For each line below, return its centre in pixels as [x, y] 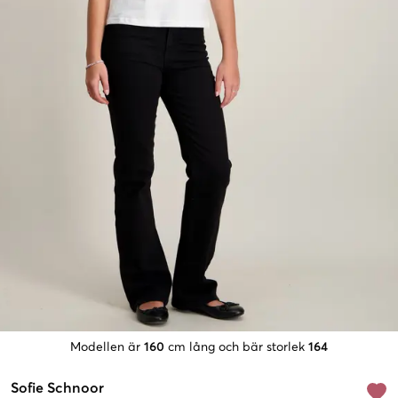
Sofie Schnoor [57, 389]
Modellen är [105, 348]
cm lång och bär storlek [236, 348]
